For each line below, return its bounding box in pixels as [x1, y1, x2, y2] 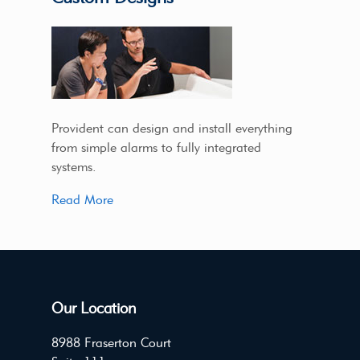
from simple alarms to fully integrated [51, 139, 261, 155]
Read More [51, 192, 113, 208]
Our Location [51, 298, 136, 317]
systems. [51, 158, 96, 174]
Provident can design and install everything [51, 120, 292, 136]
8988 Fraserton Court [51, 335, 171, 351]
